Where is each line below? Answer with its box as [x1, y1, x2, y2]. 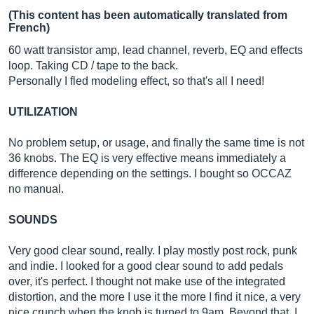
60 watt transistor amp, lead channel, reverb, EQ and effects [8, 44, 303, 56]
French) [8, 22, 50, 34]
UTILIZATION [8, 106, 78, 118]
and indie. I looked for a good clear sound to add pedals [8, 260, 283, 272]
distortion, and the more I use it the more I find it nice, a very [8, 291, 301, 303]
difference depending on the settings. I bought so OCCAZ [8, 168, 292, 179]
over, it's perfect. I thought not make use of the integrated [8, 275, 285, 287]
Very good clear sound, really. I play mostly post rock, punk [8, 245, 297, 257]
